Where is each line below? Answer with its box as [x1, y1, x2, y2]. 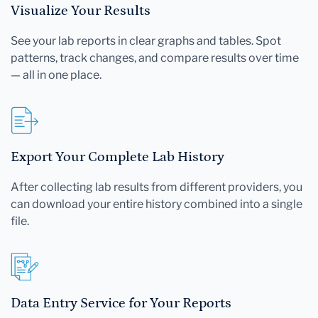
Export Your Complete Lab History [11, 148, 224, 165]
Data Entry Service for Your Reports [11, 295, 231, 311]
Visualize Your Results [11, 2, 150, 18]
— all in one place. [11, 67, 102, 82]
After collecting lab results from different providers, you [11, 180, 302, 194]
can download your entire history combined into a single [11, 197, 302, 211]
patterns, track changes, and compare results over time [11, 50, 299, 65]
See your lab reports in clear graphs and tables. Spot [11, 33, 281, 48]
